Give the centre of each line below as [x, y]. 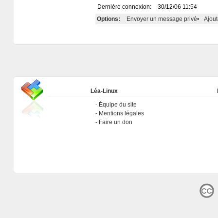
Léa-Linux [104, 91]
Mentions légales [121, 113]
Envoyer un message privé [162, 19]
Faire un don [115, 122]
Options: [108, 19]
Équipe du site [118, 105]
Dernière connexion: [125, 7]
